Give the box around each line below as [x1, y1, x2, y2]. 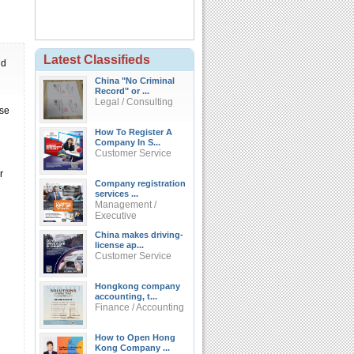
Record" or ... [95, 86, 149, 96]
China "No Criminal [95, 76, 175, 85]
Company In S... [95, 137, 160, 147]
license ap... [95, 240, 144, 250]
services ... [95, 189, 138, 198]
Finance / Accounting [95, 302, 184, 313]
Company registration [95, 179, 186, 188]
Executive [95, 210, 137, 221]
